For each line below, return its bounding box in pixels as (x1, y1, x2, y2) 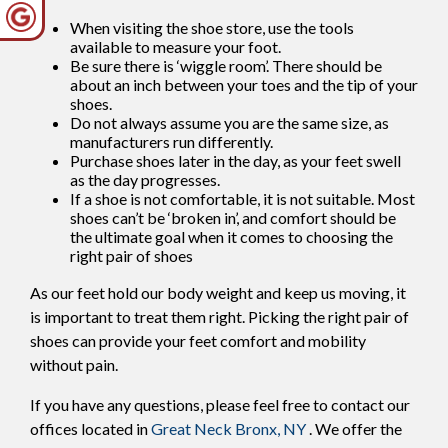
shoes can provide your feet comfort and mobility (30, 330, 366, 350)
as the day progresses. (70, 169, 220, 189)
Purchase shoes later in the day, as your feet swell (70, 150, 401, 170)
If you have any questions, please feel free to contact (30, 394, 387, 414)
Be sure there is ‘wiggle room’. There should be (70, 55, 382, 75)
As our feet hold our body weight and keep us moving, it (30, 282, 406, 302)
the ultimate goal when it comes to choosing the (70, 226, 393, 246)
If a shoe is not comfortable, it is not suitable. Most (70, 188, 415, 208)
